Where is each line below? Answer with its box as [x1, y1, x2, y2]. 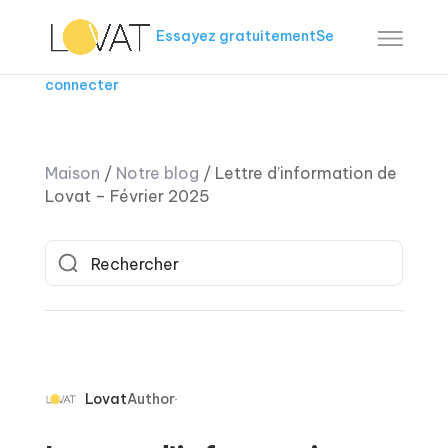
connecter [44, 76, 119, 94]
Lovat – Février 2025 [44, 186, 210, 206]
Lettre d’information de [214, 163, 397, 183]
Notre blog [115, 163, 199, 183]
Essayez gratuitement [156, 26, 317, 45]
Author [126, 390, 175, 408]
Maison [44, 163, 100, 183]
